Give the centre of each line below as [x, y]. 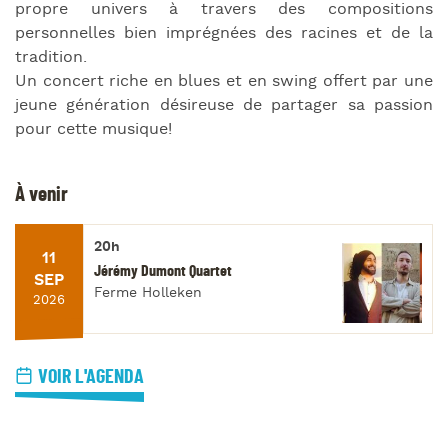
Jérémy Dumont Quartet [163, 271]
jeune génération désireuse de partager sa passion [224, 105]
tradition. [51, 57]
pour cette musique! [93, 129]
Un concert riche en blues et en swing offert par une [224, 81]
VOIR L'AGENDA [91, 376]
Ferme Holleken [148, 293]
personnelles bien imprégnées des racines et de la [224, 33]
